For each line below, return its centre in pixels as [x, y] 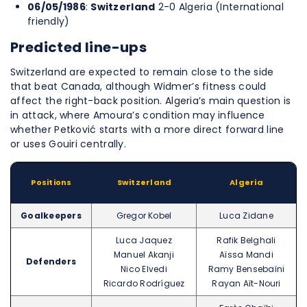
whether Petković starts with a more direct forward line [147, 130]
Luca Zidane [246, 216]
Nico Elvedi [144, 269]
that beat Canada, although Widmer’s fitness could [138, 87]
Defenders [51, 262]
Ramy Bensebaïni [246, 269]
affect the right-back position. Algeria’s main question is [151, 101]
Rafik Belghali [246, 241]
